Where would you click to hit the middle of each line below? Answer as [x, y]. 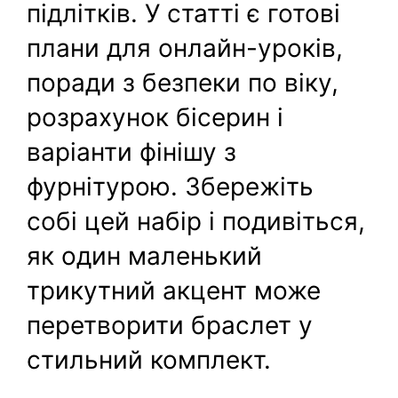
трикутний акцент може [174, 290]
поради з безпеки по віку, [183, 82]
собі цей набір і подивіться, [196, 221]
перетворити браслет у [170, 325]
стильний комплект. [149, 359]
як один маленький [145, 255]
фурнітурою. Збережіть [171, 186]
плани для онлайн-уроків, [185, 48]
